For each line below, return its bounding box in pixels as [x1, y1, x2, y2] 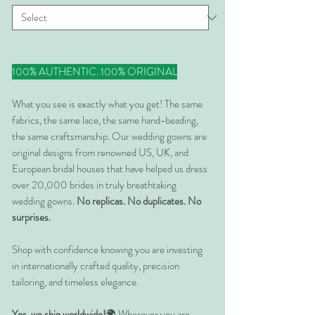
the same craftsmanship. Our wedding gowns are [12, 129, 207, 145]
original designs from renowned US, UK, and [12, 145, 188, 161]
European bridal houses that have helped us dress [12, 161, 207, 177]
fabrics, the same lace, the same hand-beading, [12, 112, 198, 129]
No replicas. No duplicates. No [77, 193, 201, 210]
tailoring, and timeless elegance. [12, 274, 139, 290]
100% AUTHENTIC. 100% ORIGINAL [12, 64, 177, 80]
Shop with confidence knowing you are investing [12, 242, 202, 258]
